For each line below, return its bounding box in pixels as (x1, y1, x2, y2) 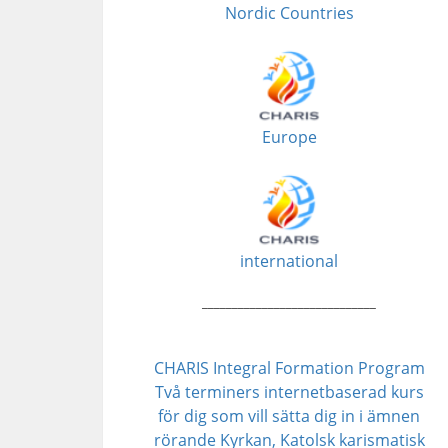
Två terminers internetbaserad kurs (154, 381, 424, 403)
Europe (261, 126, 317, 148)
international (240, 250, 339, 272)
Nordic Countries (224, 2, 354, 24)
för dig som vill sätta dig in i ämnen (158, 405, 421, 427)
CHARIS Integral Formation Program (153, 357, 425, 379)
